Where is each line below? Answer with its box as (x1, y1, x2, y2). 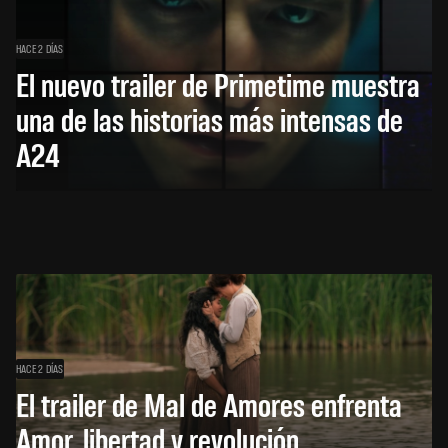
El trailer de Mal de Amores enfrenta (16, 383, 402, 425)
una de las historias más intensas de (16, 98, 403, 140)
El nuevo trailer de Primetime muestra (16, 63, 420, 105)
